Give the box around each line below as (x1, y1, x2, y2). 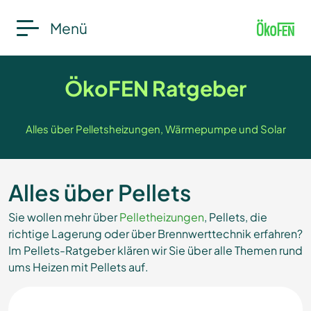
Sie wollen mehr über (8, 210, 119, 224)
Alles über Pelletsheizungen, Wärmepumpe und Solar (25, 122, 286, 135)
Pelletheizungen (119, 210, 204, 224)
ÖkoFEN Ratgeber (65, 75, 246, 101)
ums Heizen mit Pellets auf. (8, 260, 149, 274)
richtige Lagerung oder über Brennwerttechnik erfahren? (8, 226, 303, 241)
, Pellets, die (204, 210, 267, 224)
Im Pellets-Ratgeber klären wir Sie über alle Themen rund (8, 243, 303, 258)
